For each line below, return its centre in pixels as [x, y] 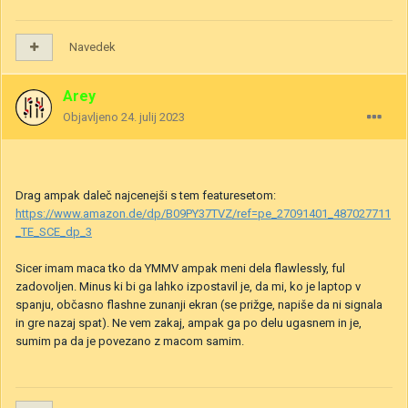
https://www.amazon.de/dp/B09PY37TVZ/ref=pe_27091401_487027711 [203, 214]
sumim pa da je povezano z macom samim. [130, 342]
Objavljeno [92, 117]
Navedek [92, 47]
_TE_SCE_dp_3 [54, 232]
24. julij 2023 [153, 117]
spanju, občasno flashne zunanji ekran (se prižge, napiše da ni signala [199, 305]
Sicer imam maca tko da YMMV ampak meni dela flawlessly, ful [180, 269]
